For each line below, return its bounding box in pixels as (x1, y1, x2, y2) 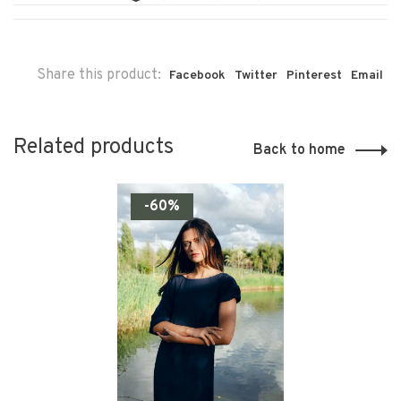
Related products (13, 133, 174, 161)
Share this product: (37, 65, 161, 84)
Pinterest (286, 67, 342, 83)
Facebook (169, 67, 226, 83)
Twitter (235, 67, 277, 83)
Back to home (253, 141, 346, 159)
